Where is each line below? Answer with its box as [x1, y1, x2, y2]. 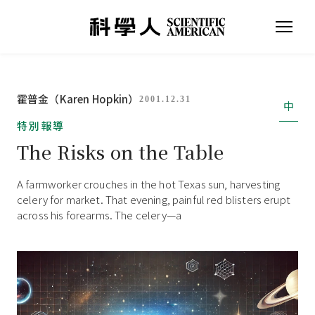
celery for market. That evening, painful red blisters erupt [17, 192, 290, 207]
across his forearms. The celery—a [17, 207, 181, 222]
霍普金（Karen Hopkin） [17, 91, 139, 106]
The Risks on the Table [17, 139, 224, 165]
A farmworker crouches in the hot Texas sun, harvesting [17, 176, 281, 191]
